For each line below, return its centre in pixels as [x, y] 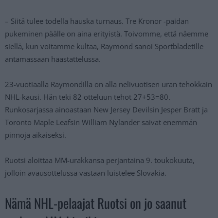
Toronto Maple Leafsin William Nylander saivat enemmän [101, 122]
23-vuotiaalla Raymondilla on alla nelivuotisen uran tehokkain [109, 84]
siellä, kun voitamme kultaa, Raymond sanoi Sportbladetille [104, 46]
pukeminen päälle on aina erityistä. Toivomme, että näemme [107, 33]
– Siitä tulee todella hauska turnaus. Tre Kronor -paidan [97, 21]
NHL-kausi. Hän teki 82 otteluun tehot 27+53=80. [88, 97]
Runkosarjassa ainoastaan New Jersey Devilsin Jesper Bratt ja [106, 109]
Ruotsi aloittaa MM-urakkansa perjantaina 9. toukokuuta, [100, 160]
